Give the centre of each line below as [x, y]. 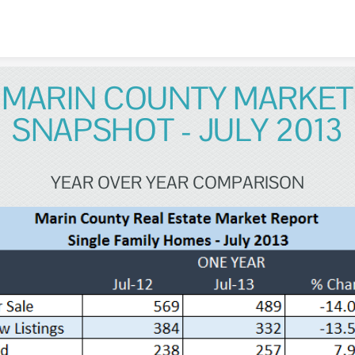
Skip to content [177, 14]
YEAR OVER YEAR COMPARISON [177, 182]
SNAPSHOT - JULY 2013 [177, 130]
